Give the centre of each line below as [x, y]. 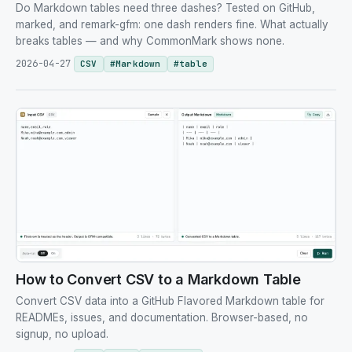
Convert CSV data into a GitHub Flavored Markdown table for [170, 301]
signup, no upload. [62, 334]
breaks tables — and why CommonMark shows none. [150, 41]
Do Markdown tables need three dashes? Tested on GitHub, [165, 8]
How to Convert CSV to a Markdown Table [158, 279]
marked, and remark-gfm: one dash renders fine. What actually [172, 25]
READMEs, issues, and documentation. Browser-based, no [162, 317]
